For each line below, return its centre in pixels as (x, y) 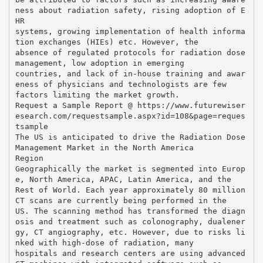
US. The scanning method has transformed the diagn (130, 211)
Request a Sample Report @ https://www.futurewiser (130, 105)
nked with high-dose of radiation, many (104, 242)
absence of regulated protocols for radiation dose (130, 52)
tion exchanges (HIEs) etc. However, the (107, 42)
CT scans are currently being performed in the (121, 200)
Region (29, 158)
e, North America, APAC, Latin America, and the (123, 179)
